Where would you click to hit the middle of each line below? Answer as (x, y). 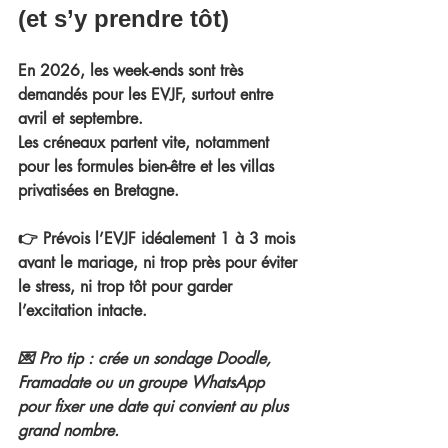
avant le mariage (75, 262)
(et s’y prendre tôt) (123, 18)
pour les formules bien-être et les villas (148, 166)
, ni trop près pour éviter (217, 262)
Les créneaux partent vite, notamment (146, 142)
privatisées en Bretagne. (98, 190)
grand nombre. (68, 430)
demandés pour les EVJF (99, 94)
